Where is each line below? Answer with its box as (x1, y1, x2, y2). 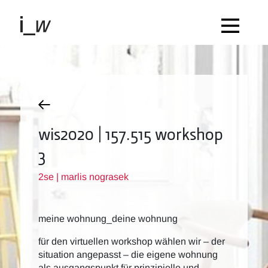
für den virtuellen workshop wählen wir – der (38, 236, 225, 246)
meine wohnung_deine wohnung (38, 214, 178, 224)
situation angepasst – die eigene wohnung (38, 249, 218, 260)
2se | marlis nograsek (38, 172, 129, 182)
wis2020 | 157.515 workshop (38, 122, 223, 145)
